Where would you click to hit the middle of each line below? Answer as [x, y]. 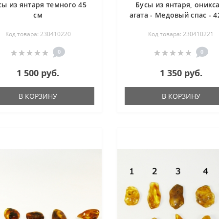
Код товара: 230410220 [38, 34]
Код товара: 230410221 [181, 34]
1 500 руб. [38, 73]
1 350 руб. [181, 73]
